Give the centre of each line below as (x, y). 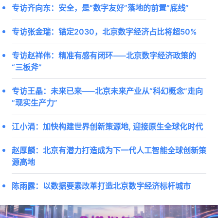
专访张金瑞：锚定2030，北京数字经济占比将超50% (104, 31)
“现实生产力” (35, 102)
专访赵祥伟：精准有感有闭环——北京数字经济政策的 (104, 55)
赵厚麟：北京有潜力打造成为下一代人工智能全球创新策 (109, 150)
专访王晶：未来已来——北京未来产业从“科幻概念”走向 (107, 91)
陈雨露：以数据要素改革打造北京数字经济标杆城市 (101, 185)
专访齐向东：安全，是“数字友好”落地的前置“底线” (100, 7)
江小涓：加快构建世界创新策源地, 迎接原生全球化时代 (107, 126)
